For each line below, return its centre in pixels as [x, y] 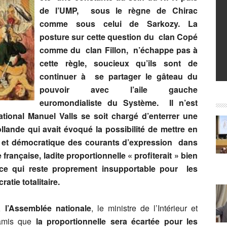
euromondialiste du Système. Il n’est [119, 103]
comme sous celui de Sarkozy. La [119, 24]
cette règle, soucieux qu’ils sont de [119, 63]
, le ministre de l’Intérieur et [144, 208]
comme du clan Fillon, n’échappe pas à [119, 50]
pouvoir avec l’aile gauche [119, 89]
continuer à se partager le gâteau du [119, 76]
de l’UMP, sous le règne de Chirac [119, 10]
